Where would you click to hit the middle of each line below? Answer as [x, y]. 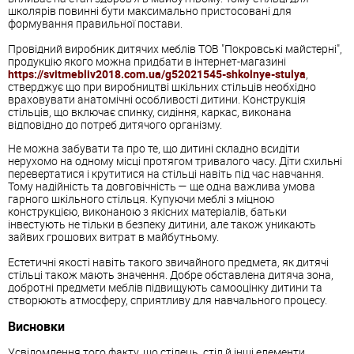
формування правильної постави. [95, 23]
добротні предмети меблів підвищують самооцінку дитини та [165, 287]
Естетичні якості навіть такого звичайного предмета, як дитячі [168, 262]
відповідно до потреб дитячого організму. [115, 124]
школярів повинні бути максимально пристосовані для [150, 10]
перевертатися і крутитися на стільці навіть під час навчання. [166, 173]
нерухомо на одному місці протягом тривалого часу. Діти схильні [175, 160]
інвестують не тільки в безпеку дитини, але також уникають [162, 224]
